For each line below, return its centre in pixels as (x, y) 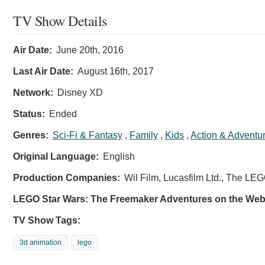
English (119, 157)
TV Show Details (60, 21)
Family (144, 135)
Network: (33, 93)
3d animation (41, 243)
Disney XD (80, 93)
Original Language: (56, 157)
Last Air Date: (43, 72)
